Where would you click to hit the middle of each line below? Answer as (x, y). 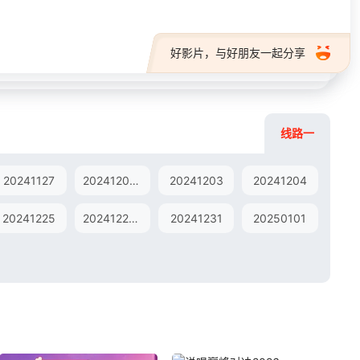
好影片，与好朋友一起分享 (238, 53)
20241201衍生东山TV (135, 180)
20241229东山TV (134, 218)
